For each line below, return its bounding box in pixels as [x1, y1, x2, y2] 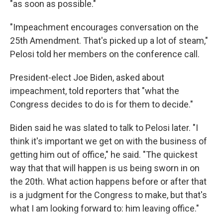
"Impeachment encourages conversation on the [10, 22, 199, 32]
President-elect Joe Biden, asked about [10, 72, 164, 83]
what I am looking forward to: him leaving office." [10, 203, 199, 214]
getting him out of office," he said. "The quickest [10, 149, 198, 160]
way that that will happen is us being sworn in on [10, 163, 200, 173]
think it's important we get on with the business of [10, 136, 207, 146]
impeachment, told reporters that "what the [10, 86, 179, 96]
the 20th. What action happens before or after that [10, 176, 207, 187]
